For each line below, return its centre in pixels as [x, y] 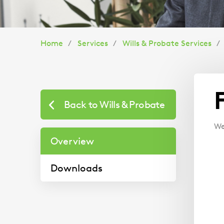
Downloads [76, 168]
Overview [72, 141]
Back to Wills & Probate [114, 104]
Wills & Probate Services [167, 43]
